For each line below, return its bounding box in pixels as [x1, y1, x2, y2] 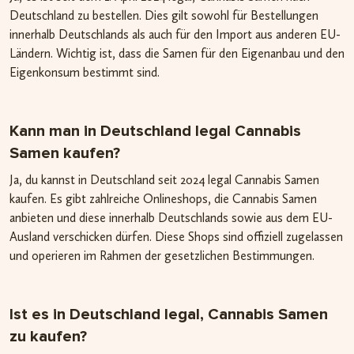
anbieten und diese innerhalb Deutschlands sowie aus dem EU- [9, 209, 333, 225]
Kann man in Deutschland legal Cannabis [9, 121, 301, 141]
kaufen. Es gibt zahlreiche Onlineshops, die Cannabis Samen [9, 190, 317, 206]
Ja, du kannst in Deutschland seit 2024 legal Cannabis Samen [9, 171, 319, 187]
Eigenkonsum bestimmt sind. [9, 64, 160, 80]
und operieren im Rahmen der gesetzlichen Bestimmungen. [9, 247, 314, 263]
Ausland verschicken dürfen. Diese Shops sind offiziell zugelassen [9, 228, 343, 244]
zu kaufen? [9, 326, 87, 346]
